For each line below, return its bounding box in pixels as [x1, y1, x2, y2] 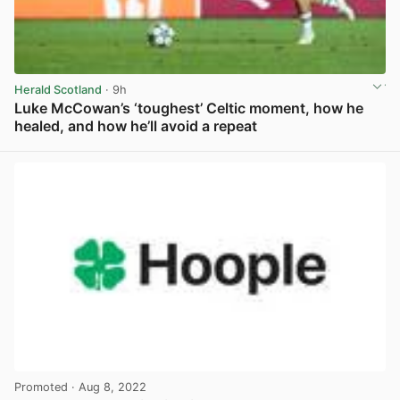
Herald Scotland [14, 82, 102, 96]
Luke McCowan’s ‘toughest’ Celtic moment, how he [14, 98, 363, 117]
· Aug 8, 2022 [68, 379, 146, 394]
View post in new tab [270, 138, 384, 153]
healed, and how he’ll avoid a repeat [14, 116, 257, 135]
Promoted [14, 379, 68, 394]
